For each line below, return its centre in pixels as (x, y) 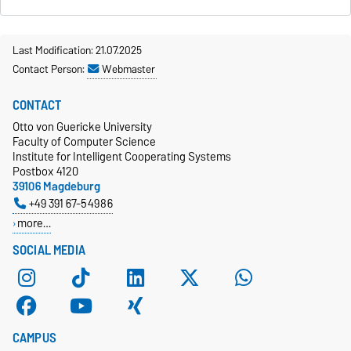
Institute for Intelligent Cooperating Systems (122, 156)
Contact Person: (50, 69)
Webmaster (128, 69)
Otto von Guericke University (82, 126)
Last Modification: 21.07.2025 (77, 50)
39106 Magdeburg (56, 186)
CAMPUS (34, 337)
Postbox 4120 (45, 171)
